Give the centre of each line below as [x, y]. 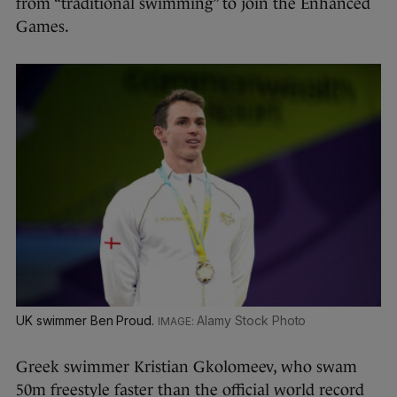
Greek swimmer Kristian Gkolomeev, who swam [187, 366]
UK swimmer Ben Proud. [87, 320]
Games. [43, 27]
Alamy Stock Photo [252, 320]
